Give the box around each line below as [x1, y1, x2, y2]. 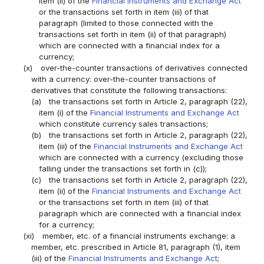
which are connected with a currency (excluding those [38, 153, 243, 163]
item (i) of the [38, 108, 90, 118]
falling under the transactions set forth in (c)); [38, 164, 207, 174]
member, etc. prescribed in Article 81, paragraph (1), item [31, 242, 240, 252]
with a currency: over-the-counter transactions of [31, 74, 216, 84]
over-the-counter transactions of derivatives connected [40, 63, 247, 73]
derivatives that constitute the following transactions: [31, 85, 227, 95]
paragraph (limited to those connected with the [38, 18, 213, 28]
